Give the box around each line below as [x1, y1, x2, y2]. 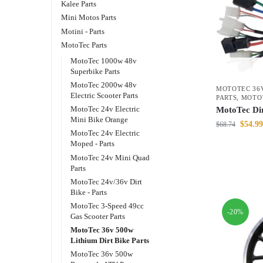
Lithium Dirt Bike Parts [70, 236, 150, 245]
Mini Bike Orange [70, 115, 129, 124]
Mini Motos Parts [60, 13, 116, 22]
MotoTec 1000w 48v [70, 56, 137, 65]
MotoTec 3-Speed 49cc [70, 201, 144, 210]
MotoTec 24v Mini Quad [70, 153, 150, 162]
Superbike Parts [70, 66, 120, 76]
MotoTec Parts [60, 40, 107, 49]
